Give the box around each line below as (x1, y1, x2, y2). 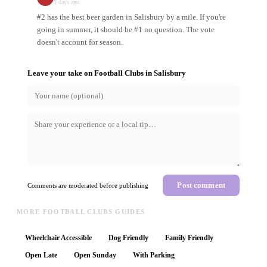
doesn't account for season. (37, 38, 123, 47)
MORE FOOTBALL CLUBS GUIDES (17, 208, 145, 216)
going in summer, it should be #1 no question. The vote (37, 25, 215, 35)
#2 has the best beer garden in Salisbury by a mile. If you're (37, 13, 226, 22)
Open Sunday (74, 251, 116, 260)
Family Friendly (165, 234, 213, 243)
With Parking (133, 251, 175, 260)
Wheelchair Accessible (25, 234, 92, 243)
